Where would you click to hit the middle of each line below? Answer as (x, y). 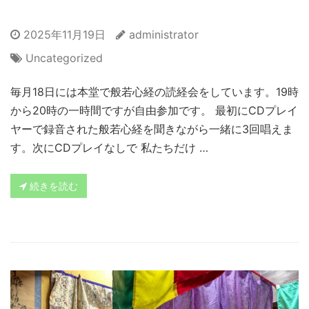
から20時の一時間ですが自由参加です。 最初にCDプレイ (154, 111)
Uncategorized (64, 58)
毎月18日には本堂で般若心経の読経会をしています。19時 (154, 92)
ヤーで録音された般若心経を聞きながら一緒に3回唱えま (152, 129)
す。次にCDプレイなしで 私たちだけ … (109, 148)
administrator (164, 35)
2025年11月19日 (63, 35)
